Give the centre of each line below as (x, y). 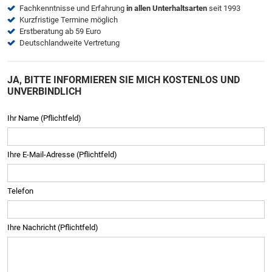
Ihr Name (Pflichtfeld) (44, 118)
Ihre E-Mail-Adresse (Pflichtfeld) (62, 155)
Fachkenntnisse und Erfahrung (73, 8)
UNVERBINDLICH (44, 91)
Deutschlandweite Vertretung (70, 43)
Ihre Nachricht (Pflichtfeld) (53, 227)
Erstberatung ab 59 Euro (60, 31)
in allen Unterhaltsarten (167, 8)
